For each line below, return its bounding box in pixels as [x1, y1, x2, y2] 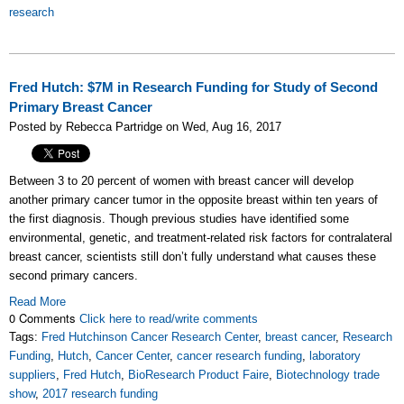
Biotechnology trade [276, 368, 380, 381]
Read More [9, 295, 66, 308]
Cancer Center [96, 349, 170, 363]
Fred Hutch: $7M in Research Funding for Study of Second [9, 80, 378, 95]
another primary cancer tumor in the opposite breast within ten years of [9, 193, 378, 207]
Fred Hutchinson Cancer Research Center [41, 330, 258, 344]
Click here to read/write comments [79, 312, 258, 326]
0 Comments [9, 309, 79, 326]
